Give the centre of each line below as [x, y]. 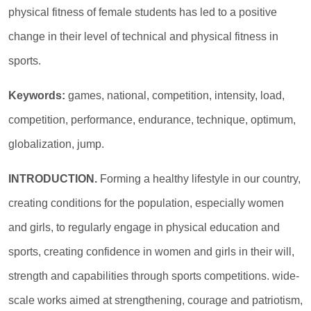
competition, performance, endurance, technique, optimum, [152, 120]
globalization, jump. [56, 144]
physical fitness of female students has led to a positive [143, 12]
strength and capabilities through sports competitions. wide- [154, 276]
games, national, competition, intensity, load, [175, 95]
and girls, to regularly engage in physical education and [144, 227]
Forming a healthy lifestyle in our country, [199, 179]
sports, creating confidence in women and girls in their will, [151, 252]
